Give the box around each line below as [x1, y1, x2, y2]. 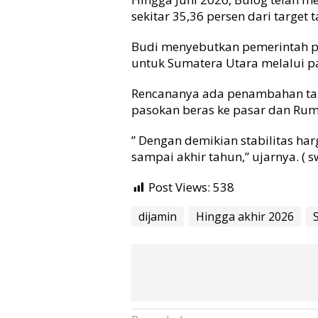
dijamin [138, 208, 177, 224]
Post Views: [148, 179, 211, 196]
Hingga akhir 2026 [196, 208, 295, 224]
